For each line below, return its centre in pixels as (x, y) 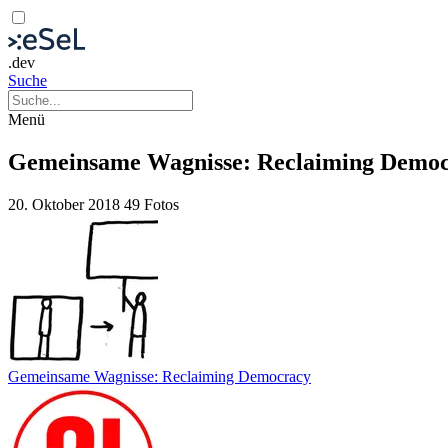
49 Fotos (151, 204)
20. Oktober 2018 (66, 204)
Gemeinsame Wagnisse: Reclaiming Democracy (159, 376)
